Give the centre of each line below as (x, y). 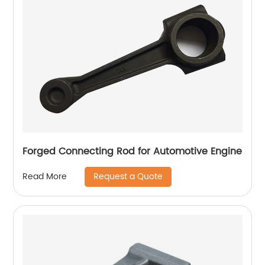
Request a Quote (128, 176)
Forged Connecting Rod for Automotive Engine (132, 151)
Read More (45, 177)
